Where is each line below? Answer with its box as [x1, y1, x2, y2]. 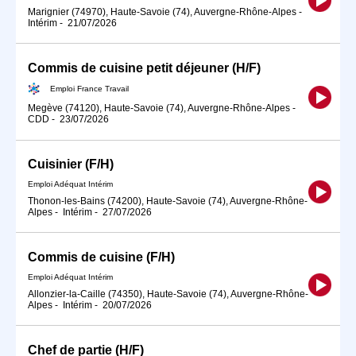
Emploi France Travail [50, 83, 129, 93]
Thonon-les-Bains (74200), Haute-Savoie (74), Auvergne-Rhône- [28, 195, 308, 207]
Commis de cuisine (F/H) [28, 250, 175, 265]
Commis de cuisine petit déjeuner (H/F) [28, 60, 261, 75]
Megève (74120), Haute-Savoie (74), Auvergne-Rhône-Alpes [28, 103, 290, 114]
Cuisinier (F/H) [28, 157, 114, 172]
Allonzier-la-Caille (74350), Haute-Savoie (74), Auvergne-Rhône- [28, 288, 308, 300]
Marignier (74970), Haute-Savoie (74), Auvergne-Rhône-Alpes [28, 6, 296, 17]
